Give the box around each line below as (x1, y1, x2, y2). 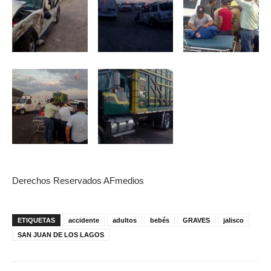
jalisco (223, 217, 244, 224)
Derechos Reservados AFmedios (12, 175, 144, 186)
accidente (68, 217, 99, 224)
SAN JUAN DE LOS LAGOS (18, 231, 104, 239)
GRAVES (183, 217, 210, 224)
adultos (113, 217, 137, 224)
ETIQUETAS (18, 217, 55, 224)
